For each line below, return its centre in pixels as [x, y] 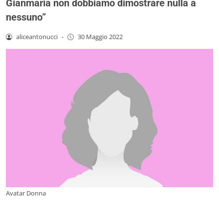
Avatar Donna [26, 193]
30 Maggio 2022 [100, 36]
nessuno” [26, 17]
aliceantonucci [37, 36]
